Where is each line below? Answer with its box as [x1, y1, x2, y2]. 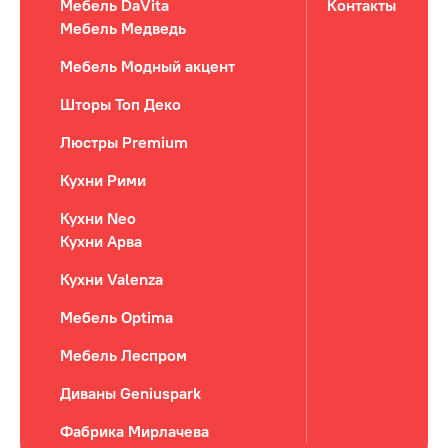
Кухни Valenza [60, 269, 163, 289]
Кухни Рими [60, 170, 146, 190]
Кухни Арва [60, 231, 142, 251]
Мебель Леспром [60, 345, 187, 365]
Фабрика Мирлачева [60, 421, 209, 441]
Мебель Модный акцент [60, 56, 235, 76]
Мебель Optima [60, 307, 173, 327]
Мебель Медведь [60, 18, 186, 38]
